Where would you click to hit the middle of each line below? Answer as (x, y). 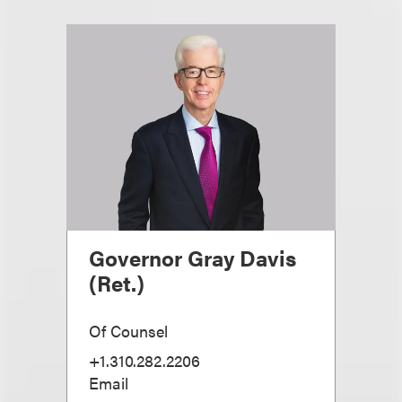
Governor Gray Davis (192, 258)
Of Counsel (128, 331)
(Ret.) (117, 283)
